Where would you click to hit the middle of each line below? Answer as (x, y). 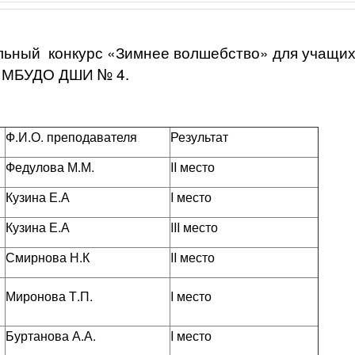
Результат (199, 137)
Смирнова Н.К (47, 257)
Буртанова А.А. (50, 336)
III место (194, 227)
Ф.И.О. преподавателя (71, 137)
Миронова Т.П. (49, 296)
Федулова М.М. (50, 167)
